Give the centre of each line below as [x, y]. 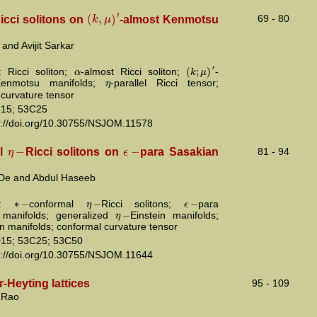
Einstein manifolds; [174, 215]
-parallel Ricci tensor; [165, 83]
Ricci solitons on [74, 151]
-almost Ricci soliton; [133, 71]
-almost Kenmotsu [169, 19]
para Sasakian [180, 151]
